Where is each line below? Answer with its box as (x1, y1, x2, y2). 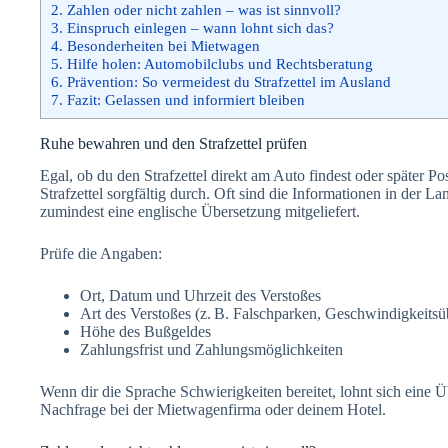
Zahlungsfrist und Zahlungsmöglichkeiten (80, 341, 343, 359)
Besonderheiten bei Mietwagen (63, 36, 260, 54)
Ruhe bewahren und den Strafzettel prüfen (40, 134, 307, 152)
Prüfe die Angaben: (40, 245, 162, 263)
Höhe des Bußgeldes (80, 323, 211, 341)
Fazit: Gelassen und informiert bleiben (63, 90, 305, 108)
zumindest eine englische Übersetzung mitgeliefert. (40, 203, 360, 221)
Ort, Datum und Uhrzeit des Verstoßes (80, 287, 321, 305)
